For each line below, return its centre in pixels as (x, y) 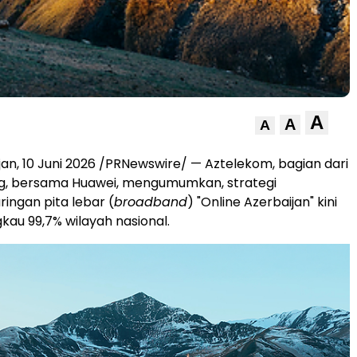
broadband (151, 202)
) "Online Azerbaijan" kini (262, 202)
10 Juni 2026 (59, 163)
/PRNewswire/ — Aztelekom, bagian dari (222, 163)
